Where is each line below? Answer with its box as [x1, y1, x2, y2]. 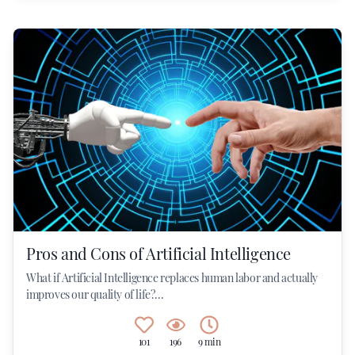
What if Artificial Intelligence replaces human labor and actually [26, 270, 319, 285]
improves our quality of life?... [26, 287, 164, 302]
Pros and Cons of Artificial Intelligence [26, 242, 291, 264]
